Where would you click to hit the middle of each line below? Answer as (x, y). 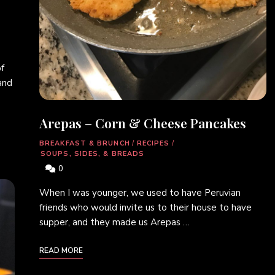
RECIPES (153, 144)
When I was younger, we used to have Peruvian (140, 193)
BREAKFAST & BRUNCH (85, 144)
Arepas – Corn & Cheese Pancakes (143, 123)
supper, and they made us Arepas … (114, 223)
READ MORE (61, 251)
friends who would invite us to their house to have (145, 208)
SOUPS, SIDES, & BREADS (93, 154)
